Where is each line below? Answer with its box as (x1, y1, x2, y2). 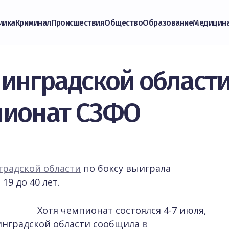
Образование (143, 17, 193, 28)
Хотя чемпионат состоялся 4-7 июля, (37, 204, 207, 216)
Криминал (15, 17, 52, 28)
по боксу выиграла (81, 162, 171, 174)
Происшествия (51, 17, 105, 28)
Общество (104, 17, 143, 28)
